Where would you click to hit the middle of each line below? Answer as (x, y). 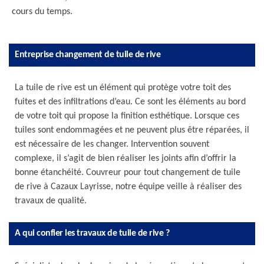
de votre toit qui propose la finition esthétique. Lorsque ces (127, 116)
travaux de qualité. (51, 201)
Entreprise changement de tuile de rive (88, 55)
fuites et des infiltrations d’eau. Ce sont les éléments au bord (130, 102)
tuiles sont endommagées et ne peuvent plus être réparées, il (132, 130)
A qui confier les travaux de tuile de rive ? (92, 233)
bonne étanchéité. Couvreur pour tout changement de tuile (128, 173)
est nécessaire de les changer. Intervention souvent (112, 144)
